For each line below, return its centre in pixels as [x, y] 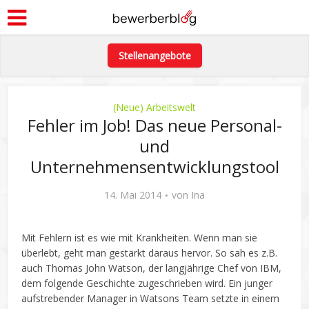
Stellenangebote [154, 56]
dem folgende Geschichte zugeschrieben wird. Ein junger [147, 283]
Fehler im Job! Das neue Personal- [154, 125]
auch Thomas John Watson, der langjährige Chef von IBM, [152, 268]
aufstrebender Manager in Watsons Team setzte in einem [151, 298]
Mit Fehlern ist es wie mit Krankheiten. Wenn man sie [140, 238]
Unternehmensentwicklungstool [154, 167]
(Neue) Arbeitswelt [154, 107]
